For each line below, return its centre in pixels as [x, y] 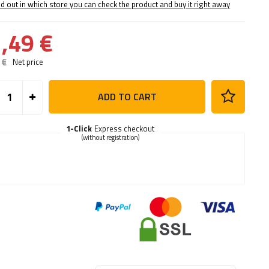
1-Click [79, 129]
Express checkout [125, 129]
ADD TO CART [127, 97]
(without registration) [110, 138]
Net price [28, 62]
